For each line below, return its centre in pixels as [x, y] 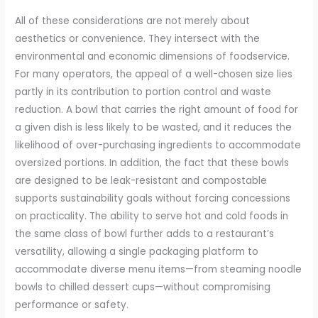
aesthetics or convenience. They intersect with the [138, 39]
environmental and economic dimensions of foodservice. [153, 57]
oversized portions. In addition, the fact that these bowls [152, 163]
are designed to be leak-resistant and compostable [141, 181]
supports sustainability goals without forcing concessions [153, 199]
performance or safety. [72, 305]
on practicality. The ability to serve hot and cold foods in [152, 216]
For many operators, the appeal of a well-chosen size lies [154, 75]
